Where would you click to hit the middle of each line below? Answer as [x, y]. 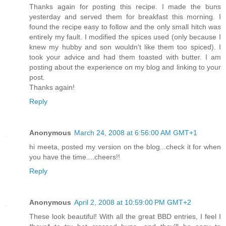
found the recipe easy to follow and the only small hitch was [125, 26]
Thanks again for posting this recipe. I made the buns [125, 6]
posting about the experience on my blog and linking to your [125, 67]
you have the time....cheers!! [75, 157]
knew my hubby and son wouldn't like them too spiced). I [125, 47]
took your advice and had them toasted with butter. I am [125, 57]
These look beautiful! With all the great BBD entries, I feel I [125, 216]
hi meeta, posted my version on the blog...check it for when [125, 147]
